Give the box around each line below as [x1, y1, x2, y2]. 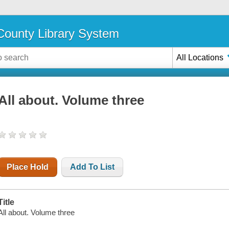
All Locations [176, 53, 224, 62]
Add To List [70, 163, 115, 172]
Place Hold [7, 163, 49, 172]
